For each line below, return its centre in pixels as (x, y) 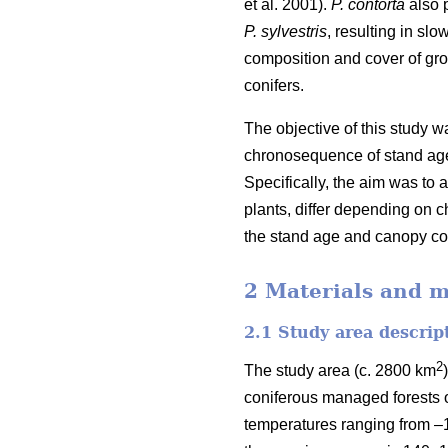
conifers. (274, 86)
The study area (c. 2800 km (340, 370)
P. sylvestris (285, 32)
